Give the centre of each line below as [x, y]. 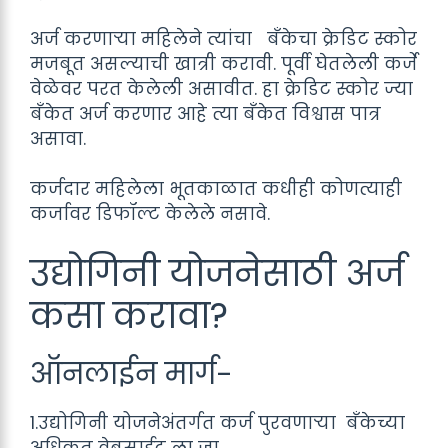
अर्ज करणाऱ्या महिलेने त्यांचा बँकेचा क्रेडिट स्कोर [223, 38]
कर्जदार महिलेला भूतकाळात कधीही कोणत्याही [216, 189]
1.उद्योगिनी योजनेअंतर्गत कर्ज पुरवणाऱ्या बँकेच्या [217, 422]
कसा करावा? [129, 315]
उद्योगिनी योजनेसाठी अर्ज [217, 273]
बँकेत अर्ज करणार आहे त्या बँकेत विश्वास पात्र [205, 113]
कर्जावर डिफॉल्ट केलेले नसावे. [152, 214]
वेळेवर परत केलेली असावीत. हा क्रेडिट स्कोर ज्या [221, 88]
